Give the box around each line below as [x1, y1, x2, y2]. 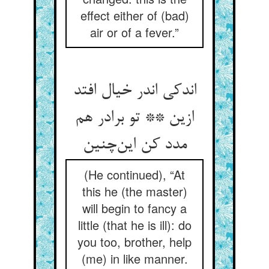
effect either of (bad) [80, 7, 189, 24]
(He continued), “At [84, 166, 185, 183]
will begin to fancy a [82, 199, 187, 217]
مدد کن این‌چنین [82, 136, 187, 155]
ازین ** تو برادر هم [75, 109, 194, 128]
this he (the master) [82, 183, 187, 200]
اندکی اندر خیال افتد [73, 82, 196, 101]
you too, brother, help [77, 233, 192, 250]
